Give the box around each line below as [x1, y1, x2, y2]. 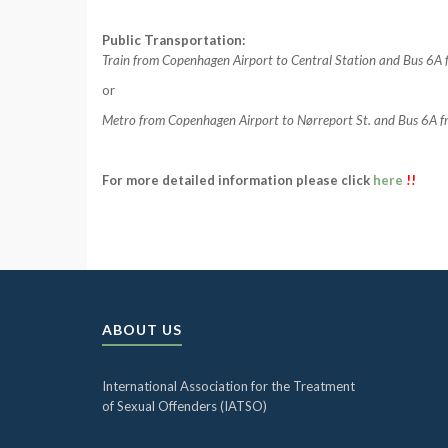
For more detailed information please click [102, 172, 373, 188]
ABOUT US [102, 321, 182, 338]
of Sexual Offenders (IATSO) [102, 398, 267, 414]
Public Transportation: [102, 32, 246, 48]
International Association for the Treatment [102, 378, 355, 394]
